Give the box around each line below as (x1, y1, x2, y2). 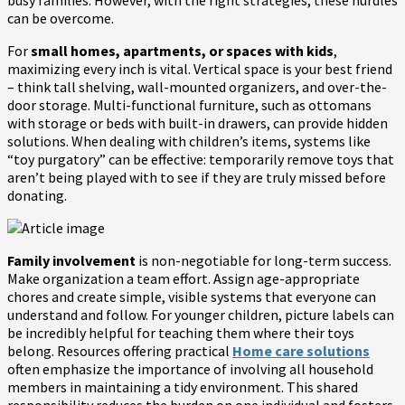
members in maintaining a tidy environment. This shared (7, 377, 358, 396)
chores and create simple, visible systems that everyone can (7, 287, 376, 306)
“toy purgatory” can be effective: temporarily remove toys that (7, 149, 394, 168)
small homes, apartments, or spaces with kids (31, 41, 334, 60)
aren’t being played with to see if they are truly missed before (7, 167, 386, 186)
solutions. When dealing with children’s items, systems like (7, 131, 371, 150)
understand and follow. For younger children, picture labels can (7, 305, 394, 324)
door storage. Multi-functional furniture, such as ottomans (7, 95, 372, 114)
